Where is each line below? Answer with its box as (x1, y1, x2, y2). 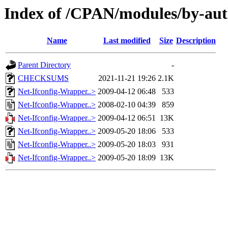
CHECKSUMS (18, 74, 69, 83)
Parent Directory (18, 61, 71, 70)
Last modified (103, 36, 151, 45)
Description (176, 36, 216, 45)
